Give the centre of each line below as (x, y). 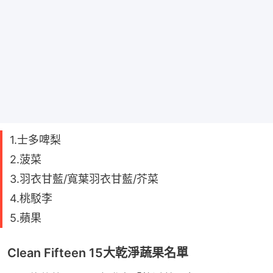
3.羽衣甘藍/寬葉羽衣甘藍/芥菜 (84, 179)
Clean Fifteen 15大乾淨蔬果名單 (98, 253)
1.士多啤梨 (35, 140)
